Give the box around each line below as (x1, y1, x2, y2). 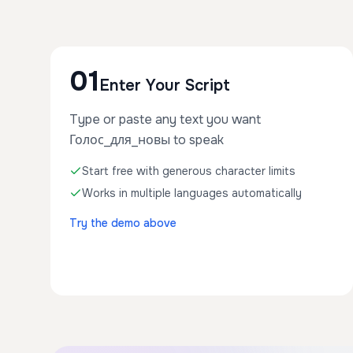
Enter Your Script (99, 76, 230, 95)
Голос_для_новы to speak (69, 132, 224, 148)
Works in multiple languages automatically (82, 186, 302, 200)
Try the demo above (69, 216, 176, 230)
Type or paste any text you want (69, 111, 261, 128)
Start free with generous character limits (82, 164, 295, 178)
